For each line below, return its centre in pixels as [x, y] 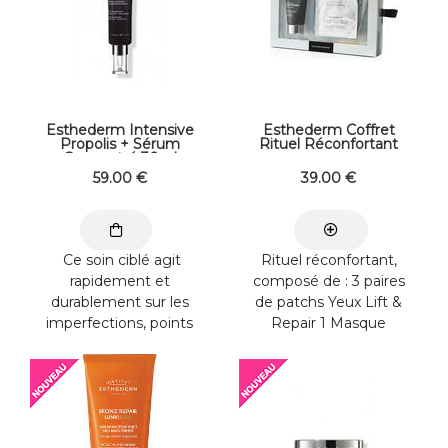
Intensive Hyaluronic [328, 343]
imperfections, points [119, 322]
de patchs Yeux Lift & [328, 301]
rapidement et [119, 280]
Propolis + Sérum [119, 144]
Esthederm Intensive [119, 130]
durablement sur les [119, 301]
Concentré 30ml [119, 158]
